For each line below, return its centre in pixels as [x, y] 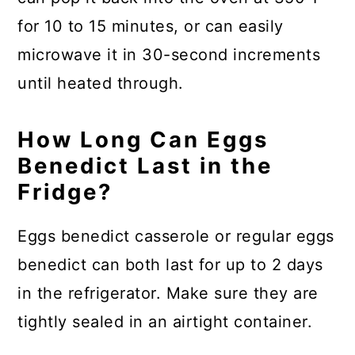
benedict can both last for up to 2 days [170, 265]
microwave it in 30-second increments [169, 55]
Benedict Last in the [145, 166]
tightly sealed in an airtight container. [165, 322]
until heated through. [101, 84]
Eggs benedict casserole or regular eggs [176, 237]
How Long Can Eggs [143, 140]
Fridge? [65, 192]
